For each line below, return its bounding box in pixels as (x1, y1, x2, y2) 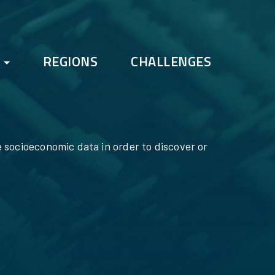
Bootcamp (211, 97, 263, 114)
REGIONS (42, 51, 98, 72)
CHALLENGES (131, 51, 211, 72)
